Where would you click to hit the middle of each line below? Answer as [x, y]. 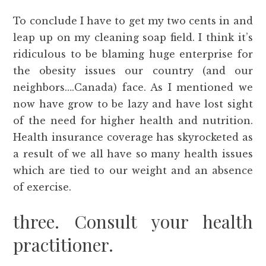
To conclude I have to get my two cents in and [133, 21]
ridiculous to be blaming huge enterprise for [133, 54]
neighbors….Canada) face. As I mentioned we [133, 88]
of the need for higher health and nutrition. [133, 121]
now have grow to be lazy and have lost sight [133, 104]
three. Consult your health [133, 222]
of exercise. [42, 187]
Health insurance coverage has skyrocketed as [133, 137]
